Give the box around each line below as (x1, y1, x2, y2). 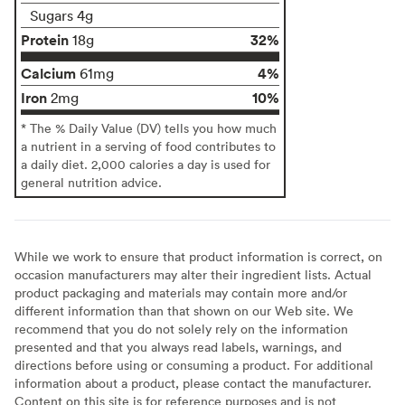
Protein (21, 29, 69, 50)
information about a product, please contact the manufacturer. (14, 373, 372, 391)
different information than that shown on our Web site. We (14, 301, 353, 319)
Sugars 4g (30, 5, 93, 24)
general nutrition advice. (21, 173, 162, 191)
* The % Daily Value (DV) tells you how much (21, 118, 277, 137)
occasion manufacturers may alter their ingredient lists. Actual (14, 265, 372, 283)
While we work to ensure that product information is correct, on (14, 247, 382, 265)
